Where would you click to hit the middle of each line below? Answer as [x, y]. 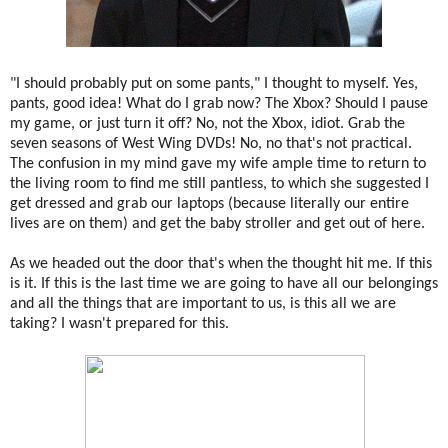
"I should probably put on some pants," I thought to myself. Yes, [214, 84]
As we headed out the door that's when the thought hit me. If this [221, 264]
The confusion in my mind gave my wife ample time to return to [218, 164]
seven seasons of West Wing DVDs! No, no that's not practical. [211, 144]
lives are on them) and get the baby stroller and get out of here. [217, 224]
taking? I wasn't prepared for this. [119, 324]
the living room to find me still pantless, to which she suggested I [219, 184]
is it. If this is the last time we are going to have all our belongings [224, 284]
